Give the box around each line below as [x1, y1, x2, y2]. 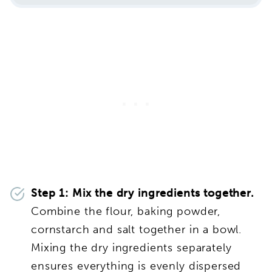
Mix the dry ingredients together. [72, 186, 254, 200]
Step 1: [31, 186, 72, 200]
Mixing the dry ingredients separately [31, 240, 232, 254]
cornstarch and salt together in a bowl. [31, 222, 242, 236]
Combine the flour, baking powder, [31, 204, 221, 218]
